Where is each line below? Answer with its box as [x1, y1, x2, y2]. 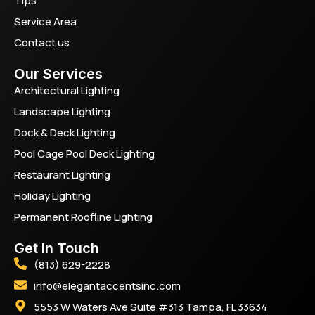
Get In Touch [14, 240, 99, 257]
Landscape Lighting [14, 104, 110, 120]
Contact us [14, 35, 70, 51]
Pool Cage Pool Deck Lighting [14, 146, 155, 162]
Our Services [14, 65, 103, 83]
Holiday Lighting [14, 188, 91, 204]
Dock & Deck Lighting [14, 125, 115, 141]
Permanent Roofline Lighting [14, 210, 153, 225]
